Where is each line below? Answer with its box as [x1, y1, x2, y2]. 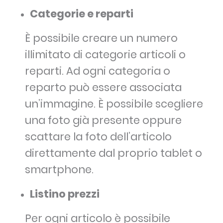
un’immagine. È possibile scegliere [25, 97, 203, 111]
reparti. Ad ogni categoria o [25, 64, 170, 79]
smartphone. [25, 162, 94, 177]
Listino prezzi [30, 187, 100, 202]
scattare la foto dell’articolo [25, 129, 172, 144]
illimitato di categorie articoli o [25, 47, 186, 62]
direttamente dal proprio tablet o [25, 146, 202, 161]
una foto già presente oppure [25, 113, 182, 128]
